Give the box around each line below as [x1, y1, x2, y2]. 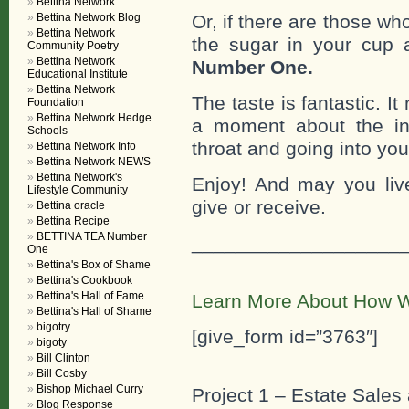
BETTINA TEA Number [37, 230, 147, 243]
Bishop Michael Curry [37, 383, 143, 395]
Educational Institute [27, 68, 128, 80]
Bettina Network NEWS [37, 155, 151, 168]
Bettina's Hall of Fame [37, 289, 144, 302]
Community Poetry [27, 39, 119, 52]
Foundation [27, 96, 84, 109]
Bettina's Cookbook [37, 274, 132, 287]
